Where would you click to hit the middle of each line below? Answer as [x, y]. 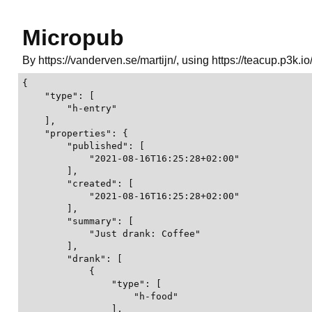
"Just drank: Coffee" [111, 234]
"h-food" [100, 296]
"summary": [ [78, 221]
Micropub [73, 38]
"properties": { [75, 133]
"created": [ [78, 184]
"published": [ [84, 146]
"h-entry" [70, 108]
